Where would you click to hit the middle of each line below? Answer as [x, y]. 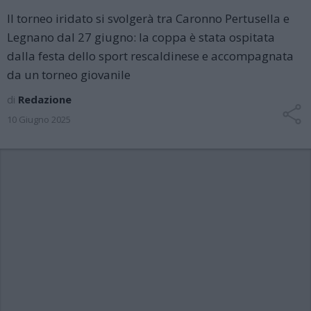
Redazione [45, 99]
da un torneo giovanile [69, 75]
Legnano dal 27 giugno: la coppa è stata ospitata [141, 37]
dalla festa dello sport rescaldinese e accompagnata [150, 56]
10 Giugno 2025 [39, 119]
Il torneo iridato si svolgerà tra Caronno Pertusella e [148, 18]
